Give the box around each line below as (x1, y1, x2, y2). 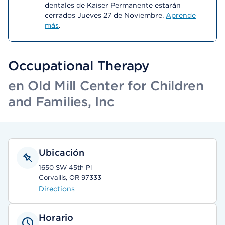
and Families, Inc (8, 94, 115, 109)
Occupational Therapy (8, 58, 150, 73)
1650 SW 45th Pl (39, 164, 92, 171)
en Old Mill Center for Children (8, 78, 204, 93)
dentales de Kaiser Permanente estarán (45, 1, 181, 9)
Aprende (166, 11, 196, 19)
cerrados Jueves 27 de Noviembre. (45, 11, 166, 19)
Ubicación (39, 147, 85, 158)
